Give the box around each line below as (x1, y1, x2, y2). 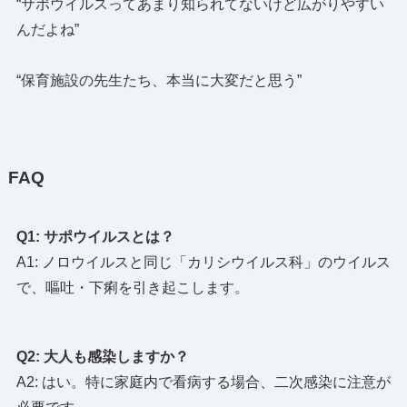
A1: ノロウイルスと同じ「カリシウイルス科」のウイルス (15, 254, 391, 271)
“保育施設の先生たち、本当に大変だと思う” (15, 72, 302, 88)
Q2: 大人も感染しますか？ (15, 349, 189, 365)
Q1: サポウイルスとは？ (15, 229, 174, 245)
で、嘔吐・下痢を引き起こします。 (15, 280, 249, 296)
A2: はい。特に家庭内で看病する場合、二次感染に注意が (15, 374, 391, 391)
